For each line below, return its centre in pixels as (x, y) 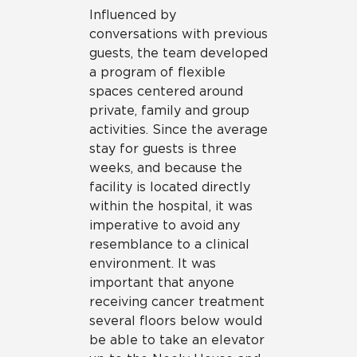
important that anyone (162, 282)
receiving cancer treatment (177, 301)
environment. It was (153, 263)
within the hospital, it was (171, 206)
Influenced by (133, 14)
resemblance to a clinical (169, 244)
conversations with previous (178, 33)
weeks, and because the (166, 167)
